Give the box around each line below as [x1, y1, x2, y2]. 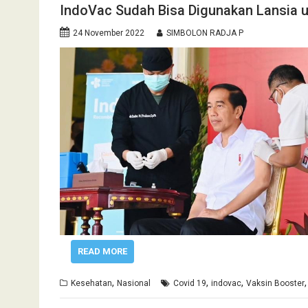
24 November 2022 [73, 28, 144, 38]
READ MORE [77, 246, 127, 256]
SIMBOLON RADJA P [166, 28, 243, 38]
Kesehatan [71, 278, 112, 288]
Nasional [117, 278, 151, 288]
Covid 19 [173, 278, 206, 288]
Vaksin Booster [246, 278, 305, 288]
